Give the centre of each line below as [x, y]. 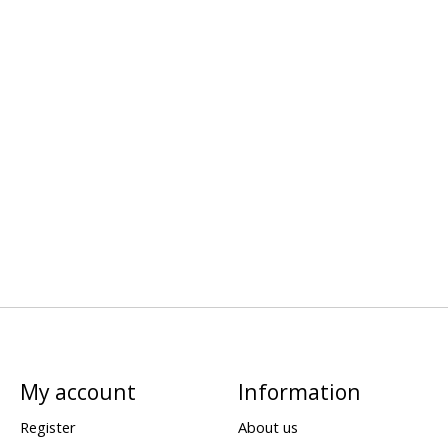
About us [267, 427]
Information [299, 392]
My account [77, 392]
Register [47, 427]
